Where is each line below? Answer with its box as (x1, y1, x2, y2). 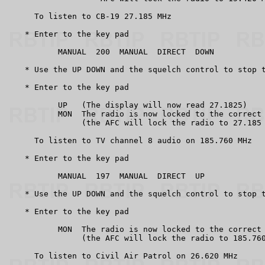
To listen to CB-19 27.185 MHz (6, 11, 172, 21)
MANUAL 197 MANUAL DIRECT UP (6, 171, 205, 180)
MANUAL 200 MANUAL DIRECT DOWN (6, 47, 214, 56)
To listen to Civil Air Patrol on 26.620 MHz (6, 251, 238, 260)
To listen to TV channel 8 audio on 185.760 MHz (6, 135, 252, 145)
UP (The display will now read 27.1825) (6, 100, 247, 109)
